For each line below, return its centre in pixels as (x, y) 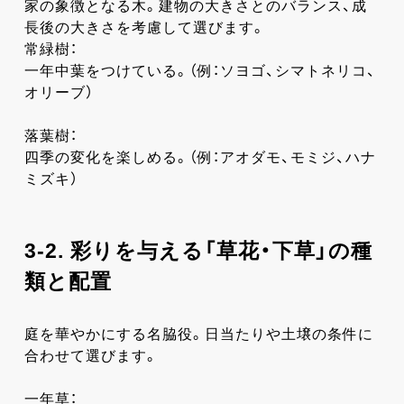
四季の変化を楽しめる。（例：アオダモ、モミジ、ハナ (200, 157)
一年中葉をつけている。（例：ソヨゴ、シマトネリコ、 (200, 70)
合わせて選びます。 (91, 355)
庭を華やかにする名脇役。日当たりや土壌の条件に (198, 334)
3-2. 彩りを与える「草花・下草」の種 (198, 250)
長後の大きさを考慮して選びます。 (145, 27)
